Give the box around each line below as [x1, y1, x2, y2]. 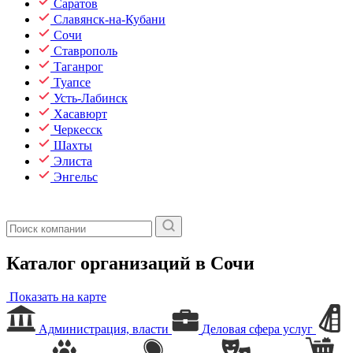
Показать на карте [6, 289, 106, 303]
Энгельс [54, 170, 98, 184]
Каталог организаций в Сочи [6, 252, 255, 273]
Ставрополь [54, 44, 117, 58]
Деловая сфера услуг [202, 321, 313, 336]
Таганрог [54, 60, 103, 73]
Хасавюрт [54, 107, 107, 121]
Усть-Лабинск [54, 91, 128, 105]
